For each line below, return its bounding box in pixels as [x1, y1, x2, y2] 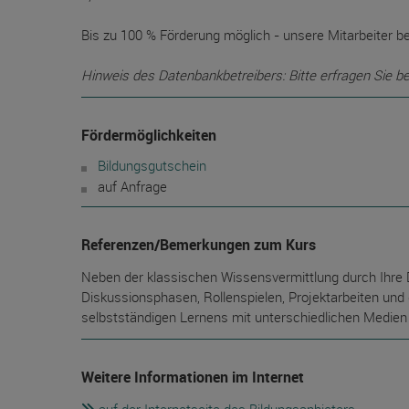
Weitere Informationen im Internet [81, 367, 304, 387]
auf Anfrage [98, 177, 167, 195]
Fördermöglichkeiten [81, 125, 216, 145]
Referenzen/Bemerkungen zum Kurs [81, 235, 316, 255]
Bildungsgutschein [98, 156, 206, 174]
